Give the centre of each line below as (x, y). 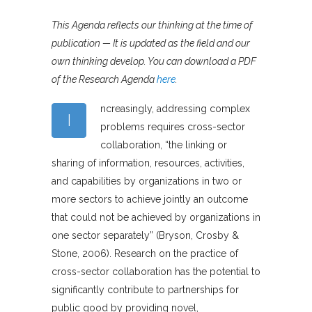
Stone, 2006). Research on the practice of (145, 254)
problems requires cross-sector (173, 127)
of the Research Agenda (104, 80)
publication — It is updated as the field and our (151, 44)
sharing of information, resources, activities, (148, 163)
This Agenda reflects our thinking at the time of (152, 25)
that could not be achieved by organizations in (156, 218)
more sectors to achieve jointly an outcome (150, 200)
